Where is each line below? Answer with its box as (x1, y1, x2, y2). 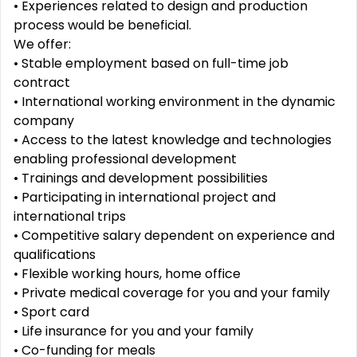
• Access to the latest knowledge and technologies (14, 131, 331, 149)
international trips (14, 207, 126, 226)
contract (14, 73, 70, 92)
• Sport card (14, 303, 89, 321)
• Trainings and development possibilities (14, 169, 268, 187)
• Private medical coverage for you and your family (14, 284, 330, 302)
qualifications (14, 245, 96, 264)
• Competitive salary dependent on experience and (14, 226, 335, 245)
